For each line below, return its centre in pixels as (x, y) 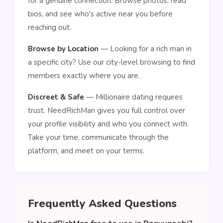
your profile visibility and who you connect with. (108, 124)
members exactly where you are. (84, 76)
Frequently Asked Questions (102, 204)
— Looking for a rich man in (145, 49)
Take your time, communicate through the (98, 137)
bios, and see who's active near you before (100, 14)
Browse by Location (63, 49)
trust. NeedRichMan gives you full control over (107, 111)
